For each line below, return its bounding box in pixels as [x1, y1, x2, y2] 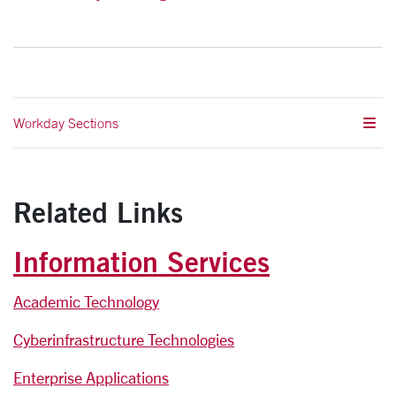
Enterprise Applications [13, 369, 169, 386]
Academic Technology [13, 293, 159, 310]
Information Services [13, 244, 270, 278]
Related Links [13, 194, 183, 229]
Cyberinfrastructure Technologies [13, 331, 234, 348]
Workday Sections [13, 114, 118, 132]
